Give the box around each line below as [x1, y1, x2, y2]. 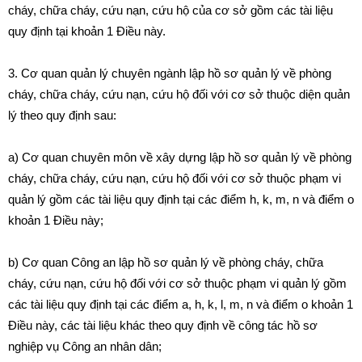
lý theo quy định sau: [8, 108, 116, 122]
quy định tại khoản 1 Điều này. [8, 24, 166, 38]
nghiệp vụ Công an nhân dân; [8, 339, 162, 353]
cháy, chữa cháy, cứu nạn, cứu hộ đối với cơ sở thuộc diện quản [8, 87, 350, 101]
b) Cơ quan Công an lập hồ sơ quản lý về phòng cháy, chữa [8, 255, 323, 269]
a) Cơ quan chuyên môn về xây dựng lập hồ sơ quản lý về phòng [8, 150, 351, 164]
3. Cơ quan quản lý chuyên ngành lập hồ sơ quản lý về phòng [8, 66, 331, 80]
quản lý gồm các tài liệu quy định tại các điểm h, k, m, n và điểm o [8, 192, 354, 206]
